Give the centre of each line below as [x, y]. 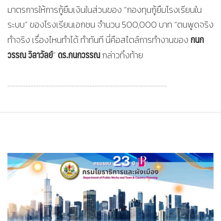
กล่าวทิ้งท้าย [122, 55]
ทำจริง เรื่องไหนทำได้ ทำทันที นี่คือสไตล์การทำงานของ [99, 40]
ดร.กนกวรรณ [79, 55]
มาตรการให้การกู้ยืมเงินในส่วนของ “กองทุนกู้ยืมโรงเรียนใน [105, 10]
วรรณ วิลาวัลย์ [30, 55]
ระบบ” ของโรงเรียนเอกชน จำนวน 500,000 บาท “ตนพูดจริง [110, 24]
